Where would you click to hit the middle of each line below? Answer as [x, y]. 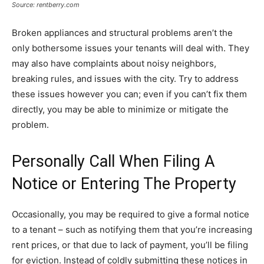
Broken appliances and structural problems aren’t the [122, 33]
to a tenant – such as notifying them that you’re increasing [132, 230]
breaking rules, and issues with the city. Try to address [125, 79]
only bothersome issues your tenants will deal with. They [131, 48]
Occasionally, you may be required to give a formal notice [131, 214]
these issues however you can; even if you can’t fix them [129, 94]
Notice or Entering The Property [124, 184]
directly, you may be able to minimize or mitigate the [120, 110]
